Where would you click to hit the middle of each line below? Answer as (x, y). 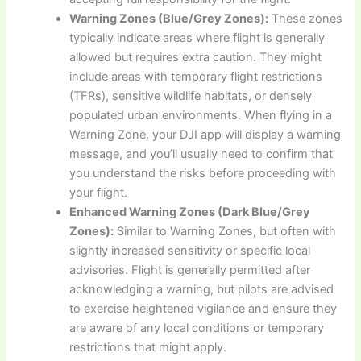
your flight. (99, 193)
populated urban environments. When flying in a (201, 116)
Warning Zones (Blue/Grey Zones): (169, 19)
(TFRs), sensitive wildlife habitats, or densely (191, 96)
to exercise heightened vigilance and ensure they (203, 309)
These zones (306, 19)
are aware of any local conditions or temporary (197, 328)
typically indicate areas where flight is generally (197, 38)
